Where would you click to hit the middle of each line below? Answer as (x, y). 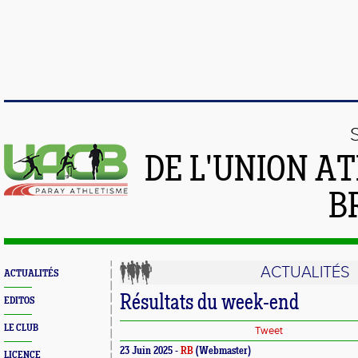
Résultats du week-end (209, 304)
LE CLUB (21, 328)
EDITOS (19, 301)
